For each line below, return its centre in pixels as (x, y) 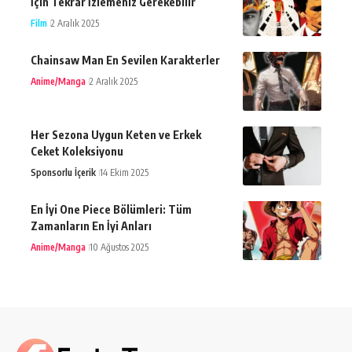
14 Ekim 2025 (124, 172)
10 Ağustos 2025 (119, 247)
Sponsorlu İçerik (63, 172)
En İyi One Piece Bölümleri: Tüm (111, 209)
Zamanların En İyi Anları (91, 225)
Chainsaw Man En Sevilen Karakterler (125, 60)
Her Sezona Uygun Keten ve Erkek (116, 134)
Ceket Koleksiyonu (77, 151)
